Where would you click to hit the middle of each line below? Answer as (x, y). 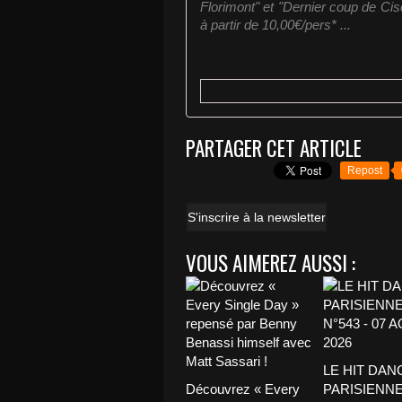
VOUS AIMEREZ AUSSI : (271, 263)
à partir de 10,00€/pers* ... (275, 25)
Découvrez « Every (243, 389)
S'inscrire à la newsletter (257, 217)
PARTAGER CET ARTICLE (274, 148)
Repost (365, 170)
